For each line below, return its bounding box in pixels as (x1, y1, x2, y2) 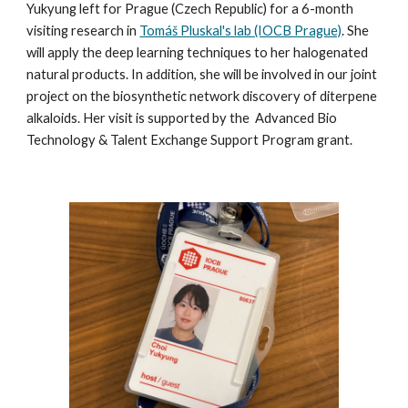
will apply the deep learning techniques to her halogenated (26, 45, 369, 60)
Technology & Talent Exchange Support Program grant (26, 132, 351, 148)
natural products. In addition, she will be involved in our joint (26, 66, 378, 82)
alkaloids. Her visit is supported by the (26, 110, 253, 126)
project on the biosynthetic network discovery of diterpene (26, 88, 378, 104)
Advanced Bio (252, 110, 338, 126)
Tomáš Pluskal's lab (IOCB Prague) (139, 23, 342, 38)
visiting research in (26, 23, 140, 38)
